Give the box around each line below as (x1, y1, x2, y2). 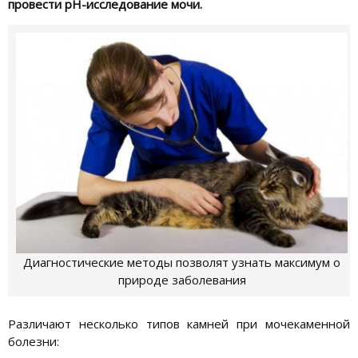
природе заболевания (117, 272, 246, 288)
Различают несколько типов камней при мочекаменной (8, 315, 350, 332)
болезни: (8, 332, 59, 349)
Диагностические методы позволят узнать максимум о (23, 254, 341, 271)
